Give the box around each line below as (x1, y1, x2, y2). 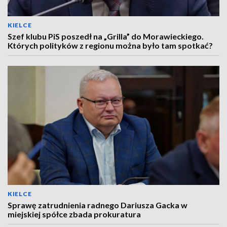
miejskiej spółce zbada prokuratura (8, 209, 141, 219)
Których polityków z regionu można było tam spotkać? (8, 41, 213, 50)
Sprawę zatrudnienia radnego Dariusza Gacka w (8, 200, 187, 210)
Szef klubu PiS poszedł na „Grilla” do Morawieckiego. (8, 31, 204, 41)
